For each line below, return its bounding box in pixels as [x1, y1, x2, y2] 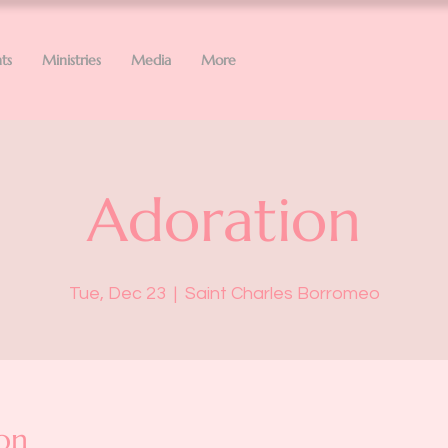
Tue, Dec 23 [68, 284, 166, 303]
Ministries [42, 51, 101, 69]
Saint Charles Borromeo [184, 284, 380, 303]
